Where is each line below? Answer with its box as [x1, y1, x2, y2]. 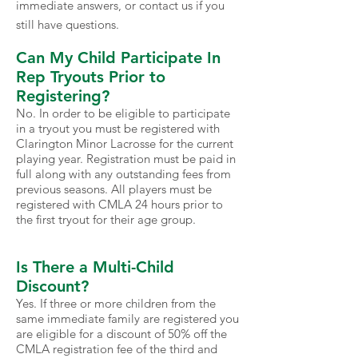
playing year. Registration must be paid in [16, 151, 236, 166]
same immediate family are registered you [16, 311, 239, 326]
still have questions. [16, 17, 119, 32]
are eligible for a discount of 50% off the [16, 326, 227, 341]
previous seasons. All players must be [16, 181, 212, 197]
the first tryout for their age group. [16, 212, 196, 227]
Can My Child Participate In [16, 48, 221, 67]
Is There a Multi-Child [16, 257, 174, 276]
